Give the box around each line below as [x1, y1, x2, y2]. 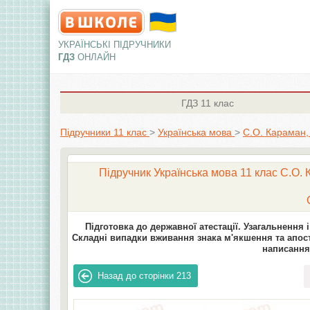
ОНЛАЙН [77, 52, 116, 62]
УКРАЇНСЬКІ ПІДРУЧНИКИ [58, 39, 171, 50]
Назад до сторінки [98, 271, 174, 281]
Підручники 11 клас [60, 127, 147, 138]
